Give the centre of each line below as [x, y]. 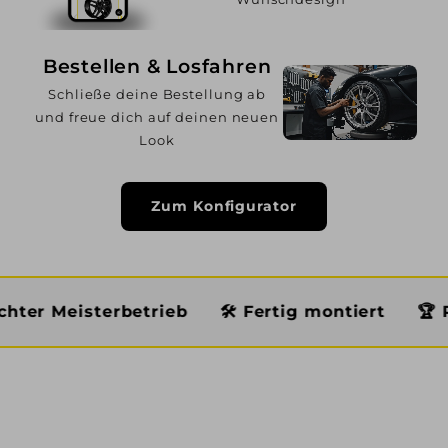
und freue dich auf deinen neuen [157, 116]
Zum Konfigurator [224, 205]
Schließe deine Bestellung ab [157, 93]
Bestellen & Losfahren [157, 66]
